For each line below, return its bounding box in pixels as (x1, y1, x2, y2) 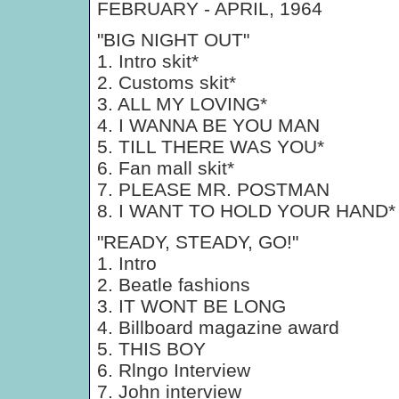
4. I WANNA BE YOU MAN (97, 115, 320, 135)
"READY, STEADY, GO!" (97, 232, 298, 252)
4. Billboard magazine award (97, 317, 339, 338)
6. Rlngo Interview (97, 360, 250, 380)
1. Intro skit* (97, 51, 199, 71)
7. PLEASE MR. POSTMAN (97, 179, 330, 199)
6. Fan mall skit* (97, 158, 234, 178)
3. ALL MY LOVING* (97, 94, 267, 114)
